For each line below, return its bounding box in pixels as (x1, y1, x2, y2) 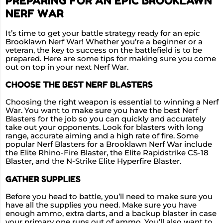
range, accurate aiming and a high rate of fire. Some (5, 131, 199, 141)
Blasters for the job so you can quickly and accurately (5, 114, 206, 124)
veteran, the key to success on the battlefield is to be (5, 45, 202, 55)
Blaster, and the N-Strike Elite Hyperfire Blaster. (5, 157, 181, 166)
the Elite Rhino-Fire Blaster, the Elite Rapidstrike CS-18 (5, 148, 209, 158)
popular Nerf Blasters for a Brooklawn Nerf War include (5, 140, 212, 149)
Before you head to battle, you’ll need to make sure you (5, 192, 213, 202)
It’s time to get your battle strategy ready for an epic (5, 28, 200, 38)
